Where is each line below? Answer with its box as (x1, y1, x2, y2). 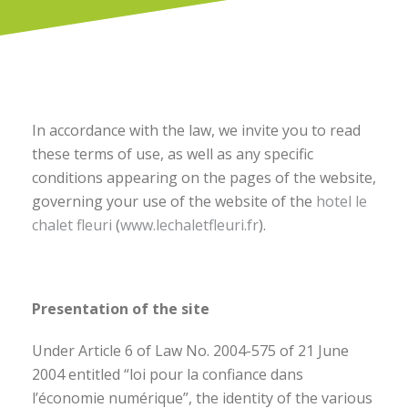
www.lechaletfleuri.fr (120, 215, 259, 235)
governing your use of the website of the (32, 191, 316, 211)
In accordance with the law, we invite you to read (32, 120, 361, 140)
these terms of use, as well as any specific (32, 144, 313, 164)
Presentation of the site (32, 299, 209, 319)
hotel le (316, 191, 367, 211)
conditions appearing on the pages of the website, (32, 168, 376, 188)
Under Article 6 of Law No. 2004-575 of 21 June (32, 341, 349, 361)
